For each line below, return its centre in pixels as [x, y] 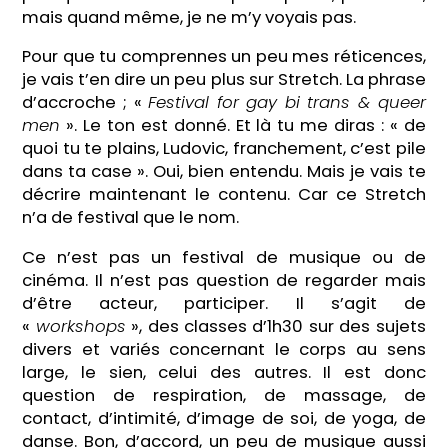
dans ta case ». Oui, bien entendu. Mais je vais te [224, 172]
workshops [80, 326]
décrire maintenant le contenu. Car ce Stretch [224, 195]
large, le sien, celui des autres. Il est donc [224, 372]
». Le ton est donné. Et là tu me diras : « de [243, 126]
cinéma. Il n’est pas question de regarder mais [224, 280]
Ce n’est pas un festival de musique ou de [224, 257]
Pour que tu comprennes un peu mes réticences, [224, 57]
